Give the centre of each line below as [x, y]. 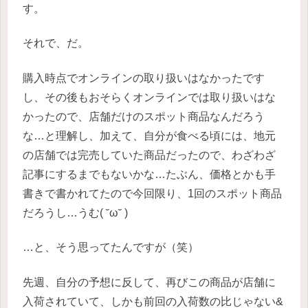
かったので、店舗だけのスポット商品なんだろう [144, 116]
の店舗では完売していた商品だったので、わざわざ [149, 155]
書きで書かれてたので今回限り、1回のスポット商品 [152, 193]
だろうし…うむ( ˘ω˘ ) [75, 212]
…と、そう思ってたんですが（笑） [111, 247]
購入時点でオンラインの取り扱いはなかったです [144, 78]
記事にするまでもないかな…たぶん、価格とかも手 [149, 174]
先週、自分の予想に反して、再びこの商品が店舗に [149, 282]
